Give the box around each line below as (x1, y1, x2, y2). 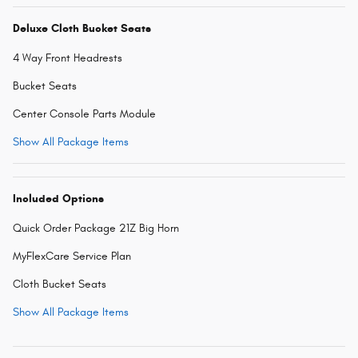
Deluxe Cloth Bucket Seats (13, 22, 151, 36)
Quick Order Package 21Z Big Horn (13, 221, 179, 236)
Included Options (13, 192, 104, 206)
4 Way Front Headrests (13, 51, 122, 66)
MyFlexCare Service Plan (13, 249, 131, 264)
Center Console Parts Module (13, 107, 156, 121)
